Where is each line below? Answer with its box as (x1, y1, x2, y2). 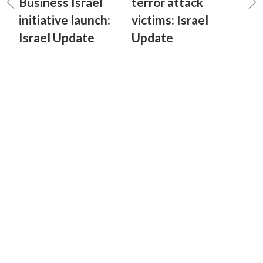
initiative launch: (19, 12, 110, 27)
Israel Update (19, 30, 95, 45)
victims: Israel (131, 12, 208, 27)
